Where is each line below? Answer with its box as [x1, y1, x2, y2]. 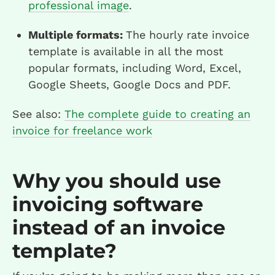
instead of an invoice [12, 215, 225, 240]
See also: [12, 107, 64, 121]
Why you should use [12, 169, 221, 193]
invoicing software [12, 192, 203, 217]
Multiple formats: [28, 28, 126, 42]
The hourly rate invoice [126, 28, 249, 42]
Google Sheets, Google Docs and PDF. [28, 78, 231, 91]
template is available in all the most [28, 45, 223, 58]
